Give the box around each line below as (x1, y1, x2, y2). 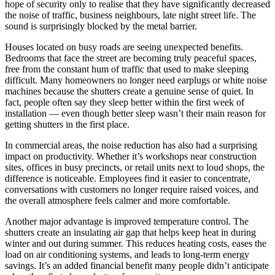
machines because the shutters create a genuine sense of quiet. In (5, 86, 254, 97)
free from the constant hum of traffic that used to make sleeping (5, 64, 249, 75)
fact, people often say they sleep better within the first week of (5, 97, 244, 108)
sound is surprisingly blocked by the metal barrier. (5, 21, 199, 32)
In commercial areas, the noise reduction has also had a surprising (5, 140, 257, 151)
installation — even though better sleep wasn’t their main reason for (5, 108, 266, 119)
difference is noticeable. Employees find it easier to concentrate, (5, 173, 250, 184)
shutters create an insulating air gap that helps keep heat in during (5, 227, 256, 238)
